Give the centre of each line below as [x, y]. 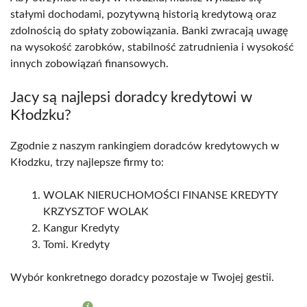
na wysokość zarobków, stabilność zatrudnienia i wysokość [152, 47]
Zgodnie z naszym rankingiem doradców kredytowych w [145, 146]
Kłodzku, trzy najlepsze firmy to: [87, 162]
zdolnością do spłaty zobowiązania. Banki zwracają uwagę [149, 30]
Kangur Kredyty [81, 228]
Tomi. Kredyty [76, 244]
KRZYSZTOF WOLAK [96, 211]
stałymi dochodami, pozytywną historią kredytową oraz [143, 14]
